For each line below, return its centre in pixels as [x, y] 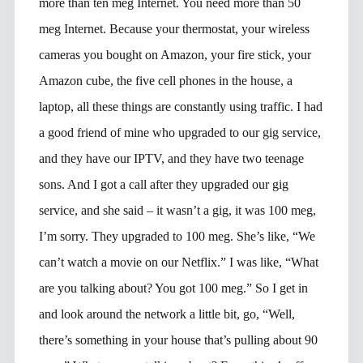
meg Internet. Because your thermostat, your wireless [174, 28]
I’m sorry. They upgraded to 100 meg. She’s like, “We [177, 236]
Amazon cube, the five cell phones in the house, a [165, 80]
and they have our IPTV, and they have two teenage [171, 158]
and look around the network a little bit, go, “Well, [167, 314]
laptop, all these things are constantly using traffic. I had [180, 106]
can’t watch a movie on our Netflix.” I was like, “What [178, 262]
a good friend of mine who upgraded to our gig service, [179, 132]
